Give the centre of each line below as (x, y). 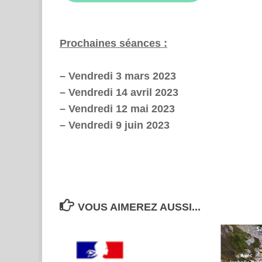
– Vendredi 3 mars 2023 (118, 76)
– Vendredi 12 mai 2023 (117, 109)
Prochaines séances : (113, 44)
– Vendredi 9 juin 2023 (115, 125)
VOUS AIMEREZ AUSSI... (139, 207)
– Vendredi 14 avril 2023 (119, 93)
